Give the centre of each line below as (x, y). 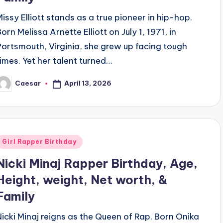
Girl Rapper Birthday (39, 141)
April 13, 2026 (88, 83)
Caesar (28, 83)
